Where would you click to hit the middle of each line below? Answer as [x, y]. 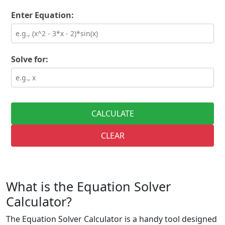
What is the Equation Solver [88, 186]
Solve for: [30, 59]
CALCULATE [113, 114]
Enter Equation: [42, 15]
